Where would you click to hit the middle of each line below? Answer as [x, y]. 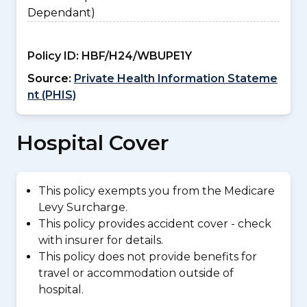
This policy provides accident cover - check [155, 224]
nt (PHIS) [52, 95]
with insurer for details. [101, 240]
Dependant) [61, 13]
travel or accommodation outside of [136, 273]
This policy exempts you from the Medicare [157, 191]
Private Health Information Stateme [176, 78]
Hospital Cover [93, 143]
